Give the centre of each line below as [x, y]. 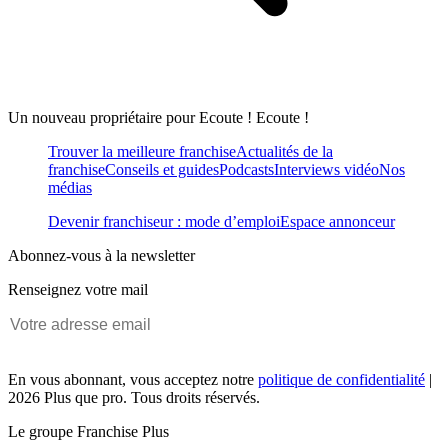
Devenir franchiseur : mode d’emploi [164, 222]
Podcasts [246, 170]
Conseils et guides [162, 170]
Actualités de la [284, 152]
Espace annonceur [337, 222]
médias [70, 188]
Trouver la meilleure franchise [142, 152]
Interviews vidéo [326, 170]
